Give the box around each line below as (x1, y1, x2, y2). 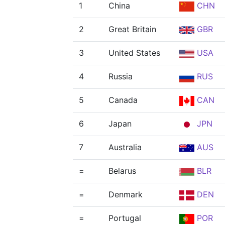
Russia (108, 71, 133, 81)
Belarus (108, 166, 136, 176)
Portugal (108, 213, 141, 223)
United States (108, 48, 160, 58)
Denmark (108, 189, 143, 199)
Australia (108, 142, 142, 152)
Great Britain (108, 24, 156, 34)
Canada (108, 95, 138, 105)
